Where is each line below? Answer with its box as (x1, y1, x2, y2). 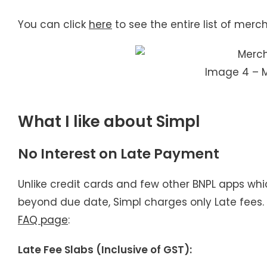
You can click (18, 17, 89, 32)
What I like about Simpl (18, 110, 200, 132)
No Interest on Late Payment (18, 144, 219, 163)
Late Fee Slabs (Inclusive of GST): (18, 242, 192, 257)
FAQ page (18, 212, 68, 227)
